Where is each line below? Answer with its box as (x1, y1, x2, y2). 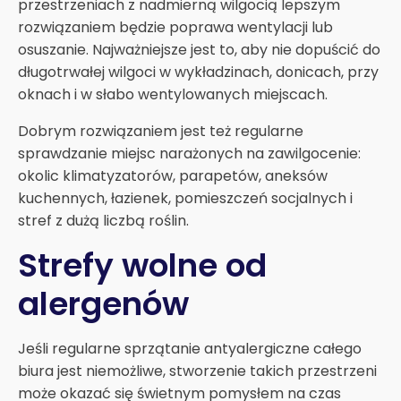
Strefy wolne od (18, 242, 267, 288)
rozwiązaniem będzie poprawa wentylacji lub (18, 16, 333, 38)
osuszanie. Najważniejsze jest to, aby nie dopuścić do (18, 38, 380, 60)
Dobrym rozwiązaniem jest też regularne (18, 120, 303, 141)
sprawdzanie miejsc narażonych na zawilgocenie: (18, 142, 361, 164)
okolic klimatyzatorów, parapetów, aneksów (18, 165, 328, 186)
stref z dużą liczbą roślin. (18, 209, 189, 231)
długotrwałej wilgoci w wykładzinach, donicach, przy (18, 61, 379, 82)
